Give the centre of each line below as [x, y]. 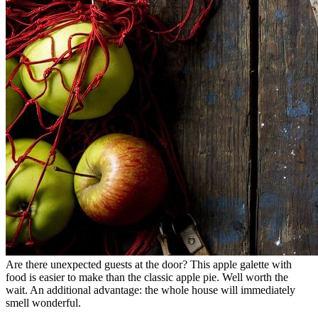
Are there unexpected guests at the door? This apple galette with [149, 264]
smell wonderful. [43, 302]
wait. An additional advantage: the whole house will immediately [150, 290]
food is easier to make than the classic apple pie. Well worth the [147, 277]
